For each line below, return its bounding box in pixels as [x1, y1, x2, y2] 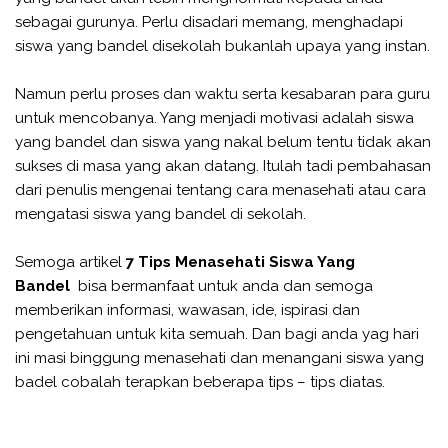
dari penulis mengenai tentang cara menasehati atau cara [15, 180, 426, 199]
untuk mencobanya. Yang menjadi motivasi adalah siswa [15, 108, 414, 127]
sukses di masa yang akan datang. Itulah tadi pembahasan [15, 156, 431, 175]
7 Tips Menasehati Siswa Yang [126, 252, 355, 271]
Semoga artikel [15, 252, 126, 271]
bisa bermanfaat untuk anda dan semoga [74, 276, 373, 295]
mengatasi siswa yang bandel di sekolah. [15, 204, 306, 223]
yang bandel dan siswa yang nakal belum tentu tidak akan [15, 132, 431, 151]
